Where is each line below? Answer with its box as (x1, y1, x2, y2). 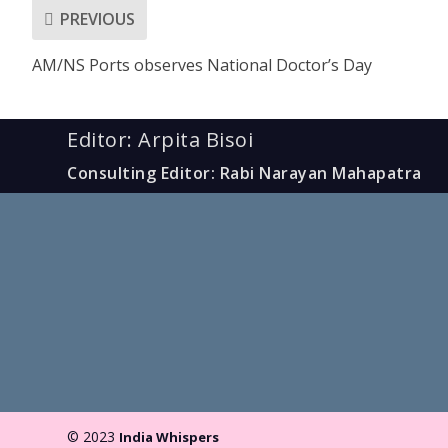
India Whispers (119, 427, 220, 446)
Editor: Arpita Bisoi (67, 126, 254, 154)
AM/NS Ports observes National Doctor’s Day (32, 54, 372, 77)
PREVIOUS (60, 7, 135, 30)
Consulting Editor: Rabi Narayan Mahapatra (67, 162, 422, 185)
